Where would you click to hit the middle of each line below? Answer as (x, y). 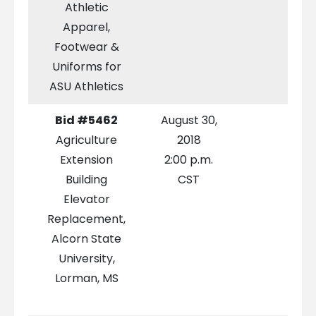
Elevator (86, 200)
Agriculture (87, 140)
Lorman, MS (86, 279)
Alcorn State (87, 239)
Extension (87, 160)
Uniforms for (86, 67)
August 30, (189, 121)
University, (86, 259)
